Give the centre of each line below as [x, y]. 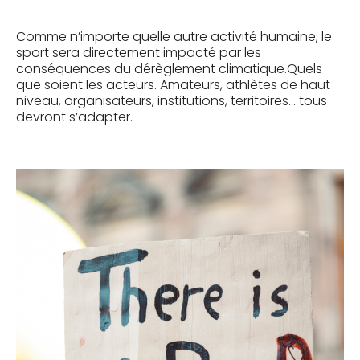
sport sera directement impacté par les [139, 52]
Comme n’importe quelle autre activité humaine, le [174, 36]
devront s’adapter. [74, 117]
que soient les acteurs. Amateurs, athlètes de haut [173, 84]
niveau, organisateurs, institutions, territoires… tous [172, 100]
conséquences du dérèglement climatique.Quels [169, 68]
